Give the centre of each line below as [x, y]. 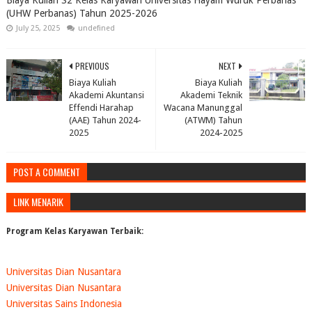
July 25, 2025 [38, 28]
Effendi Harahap [101, 108]
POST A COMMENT [46, 172]
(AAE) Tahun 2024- [105, 120]
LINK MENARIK [38, 202]
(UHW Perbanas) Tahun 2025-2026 [81, 13]
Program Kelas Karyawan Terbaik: [75, 232]
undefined [96, 28]
